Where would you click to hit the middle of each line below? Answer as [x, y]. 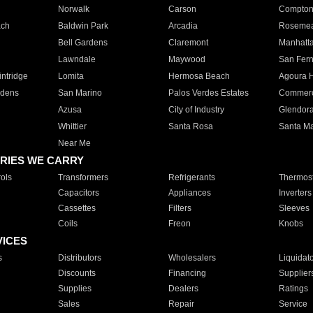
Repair [181, 304]
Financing [187, 273]
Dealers [183, 289]
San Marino [80, 93]
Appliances [189, 193]
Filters [180, 208]
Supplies [74, 289]
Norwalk [73, 9]
